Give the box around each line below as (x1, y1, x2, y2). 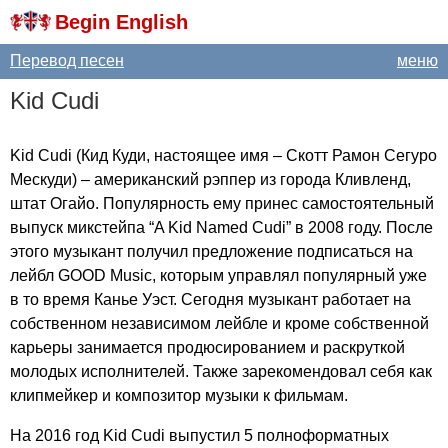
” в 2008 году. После (286, 219, 433, 236)
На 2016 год (10, 427, 103, 444)
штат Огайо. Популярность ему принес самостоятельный (10, 195, 434, 212)
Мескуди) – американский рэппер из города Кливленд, (10, 171, 411, 188)
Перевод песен (10, 52, 124, 69)
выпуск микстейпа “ (10, 219, 154, 236)
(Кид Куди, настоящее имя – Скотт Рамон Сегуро (72, 147, 437, 164)
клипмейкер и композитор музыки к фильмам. (10, 387, 348, 404)
